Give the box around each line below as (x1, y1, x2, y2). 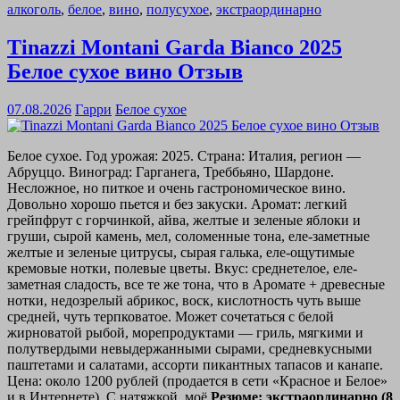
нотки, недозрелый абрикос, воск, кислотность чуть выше (7, 293, 361, 309)
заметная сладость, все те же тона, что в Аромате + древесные (7, 277, 385, 293)
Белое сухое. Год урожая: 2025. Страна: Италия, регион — (7, 148, 361, 164)
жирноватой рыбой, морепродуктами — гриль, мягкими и (7, 325, 363, 341)
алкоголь (7, 2, 61, 18)
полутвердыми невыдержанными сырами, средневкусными (7, 341, 372, 357)
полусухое (146, 2, 209, 18)
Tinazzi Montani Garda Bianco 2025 (7, 36, 342, 60)
